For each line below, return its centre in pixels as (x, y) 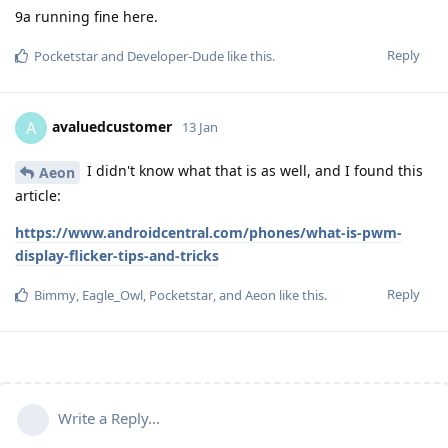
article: (38, 196)
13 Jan (200, 127)
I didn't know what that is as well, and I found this (253, 171)
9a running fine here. (86, 17)
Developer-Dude (175, 56)
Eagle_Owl (112, 295)
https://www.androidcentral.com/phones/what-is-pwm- (208, 233)
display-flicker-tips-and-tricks (117, 256)
